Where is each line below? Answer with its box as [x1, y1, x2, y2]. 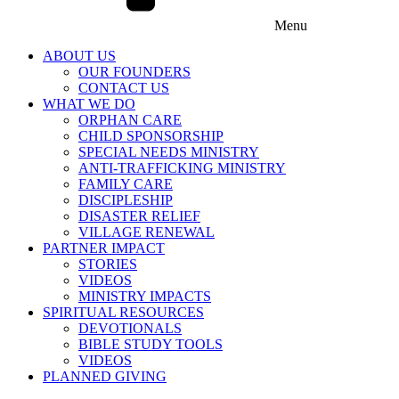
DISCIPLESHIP [78, 192, 173, 208]
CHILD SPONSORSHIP [78, 128, 224, 143]
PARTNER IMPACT [43, 240, 165, 256]
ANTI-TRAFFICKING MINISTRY [78, 160, 286, 175]
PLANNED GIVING [43, 369, 167, 384]
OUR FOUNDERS [78, 64, 191, 79]
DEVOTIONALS [78, 321, 182, 336]
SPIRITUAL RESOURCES [43, 305, 204, 320]
